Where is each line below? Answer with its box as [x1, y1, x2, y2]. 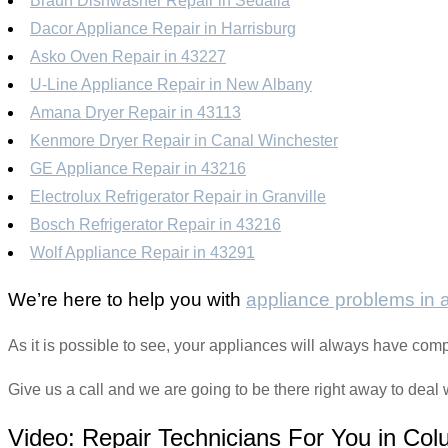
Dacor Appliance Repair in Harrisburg [30, 19, 296, 37]
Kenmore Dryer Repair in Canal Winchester [30, 131, 338, 149]
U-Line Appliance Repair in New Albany [30, 75, 312, 93]
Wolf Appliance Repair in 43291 [30, 243, 255, 261]
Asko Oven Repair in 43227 [30, 47, 226, 65]
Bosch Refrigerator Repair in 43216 [30, 215, 281, 233]
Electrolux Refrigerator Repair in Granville [30, 187, 326, 205]
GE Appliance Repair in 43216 [30, 159, 246, 177]
